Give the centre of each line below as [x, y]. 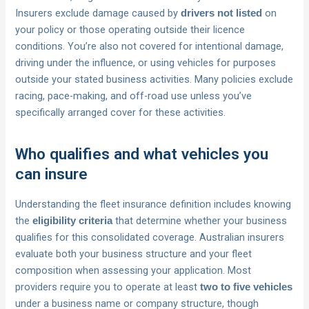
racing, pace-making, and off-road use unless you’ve [134, 96]
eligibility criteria [73, 220]
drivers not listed [222, 13]
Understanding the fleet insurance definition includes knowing [153, 204]
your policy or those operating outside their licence [130, 29]
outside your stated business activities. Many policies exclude [154, 79]
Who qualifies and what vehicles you [142, 154]
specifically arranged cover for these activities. [121, 112]
